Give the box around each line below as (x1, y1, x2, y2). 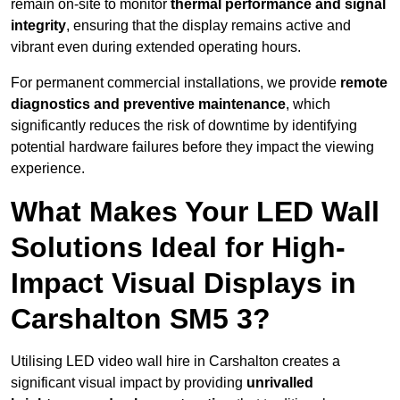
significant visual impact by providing (11, 375, 246, 391)
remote (340, 75, 387, 91)
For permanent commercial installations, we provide (11, 75, 340, 91)
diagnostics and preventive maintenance (11, 96, 286, 112)
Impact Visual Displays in (11, 267, 356, 300)
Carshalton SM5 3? (11, 303, 271, 336)
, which (286, 96, 330, 112)
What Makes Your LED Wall (11, 196, 379, 229)
